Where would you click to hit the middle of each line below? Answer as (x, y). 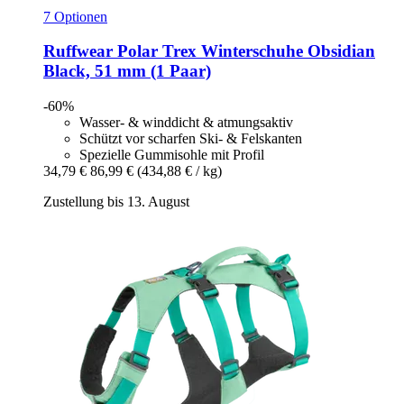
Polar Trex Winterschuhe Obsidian (244, 51)
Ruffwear (78, 51)
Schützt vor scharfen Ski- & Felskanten (191, 138)
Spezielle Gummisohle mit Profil (172, 154)
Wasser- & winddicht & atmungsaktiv (186, 122)
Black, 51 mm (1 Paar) (127, 71)
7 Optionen (75, 16)
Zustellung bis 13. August (116, 201)
